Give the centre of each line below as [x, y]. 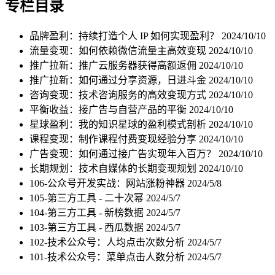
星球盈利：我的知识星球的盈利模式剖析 [119, 124]
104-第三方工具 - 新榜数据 [88, 212]
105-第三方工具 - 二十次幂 [88, 198]
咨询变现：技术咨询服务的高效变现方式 [119, 95]
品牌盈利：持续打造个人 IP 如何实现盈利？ [126, 36]
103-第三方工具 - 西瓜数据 [88, 227]
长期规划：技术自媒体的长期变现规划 [114, 168]
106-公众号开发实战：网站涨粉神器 [108, 183]
